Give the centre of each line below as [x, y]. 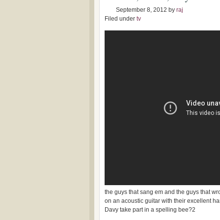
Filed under [121, 19]
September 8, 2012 [141, 10]
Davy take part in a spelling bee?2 [150, 210]
